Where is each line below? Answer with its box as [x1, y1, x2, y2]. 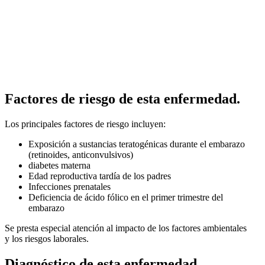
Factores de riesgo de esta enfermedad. [5, 91, 240, 106]
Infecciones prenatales [28, 181, 111, 192]
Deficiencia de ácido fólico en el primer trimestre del [28, 192, 223, 202]
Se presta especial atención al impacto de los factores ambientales [5, 222, 247, 233]
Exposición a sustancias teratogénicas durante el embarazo [28, 138, 245, 149]
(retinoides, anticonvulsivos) [28, 149, 133, 160]
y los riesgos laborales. [5, 233, 89, 244]
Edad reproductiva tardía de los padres [28, 170, 171, 181]
